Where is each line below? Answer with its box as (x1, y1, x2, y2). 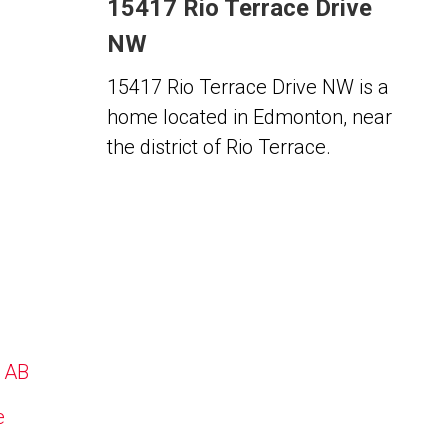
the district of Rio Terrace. (106, 135, 331, 159)
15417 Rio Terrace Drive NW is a (106, 75, 389, 99)
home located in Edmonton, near (106, 105, 392, 129)
